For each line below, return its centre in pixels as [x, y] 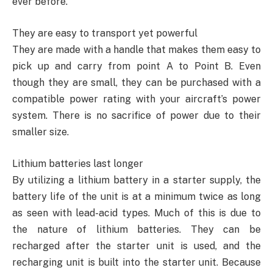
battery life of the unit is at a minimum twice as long [136, 196]
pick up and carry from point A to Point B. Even [136, 66]
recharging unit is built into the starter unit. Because [136, 262]
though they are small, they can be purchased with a [136, 82]
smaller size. [41, 132]
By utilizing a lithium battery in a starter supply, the [136, 180]
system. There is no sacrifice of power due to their [136, 115]
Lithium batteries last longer [78, 163]
